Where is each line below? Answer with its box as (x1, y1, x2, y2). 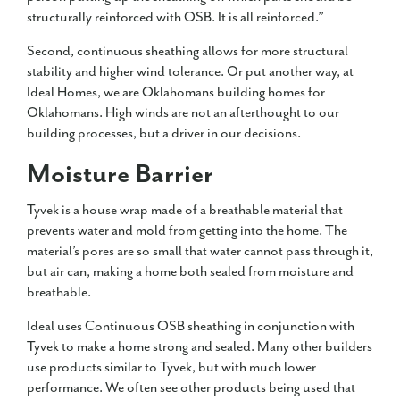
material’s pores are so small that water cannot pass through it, (27, 243, 373, 261)
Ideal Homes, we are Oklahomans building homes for (27, 84, 325, 102)
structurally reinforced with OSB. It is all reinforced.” (27, 9, 324, 27)
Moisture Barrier (27, 159, 213, 191)
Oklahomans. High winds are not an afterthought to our (27, 104, 339, 122)
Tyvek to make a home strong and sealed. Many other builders (27, 338, 372, 356)
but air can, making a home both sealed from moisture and (27, 263, 354, 281)
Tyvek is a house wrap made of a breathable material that (27, 202, 343, 220)
